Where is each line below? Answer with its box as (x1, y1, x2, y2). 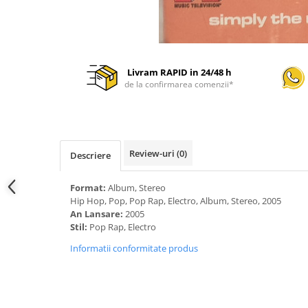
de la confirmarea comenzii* (124, 78, 234, 90)
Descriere (70, 149, 111, 162)
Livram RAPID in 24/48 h (126, 66, 232, 78)
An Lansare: (70, 208, 125, 220)
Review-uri (129, 147, 177, 159)
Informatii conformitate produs (70, 242, 198, 254)
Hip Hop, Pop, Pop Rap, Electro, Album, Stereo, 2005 (70, 195, 281, 207)
